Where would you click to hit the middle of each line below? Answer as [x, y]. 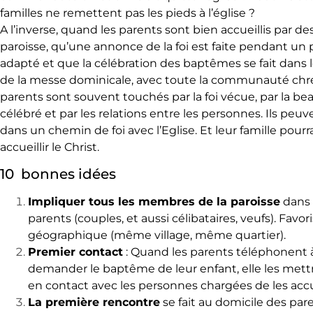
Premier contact [75, 252]
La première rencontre [94, 303]
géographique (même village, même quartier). [157, 235]
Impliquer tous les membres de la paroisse [154, 202]
